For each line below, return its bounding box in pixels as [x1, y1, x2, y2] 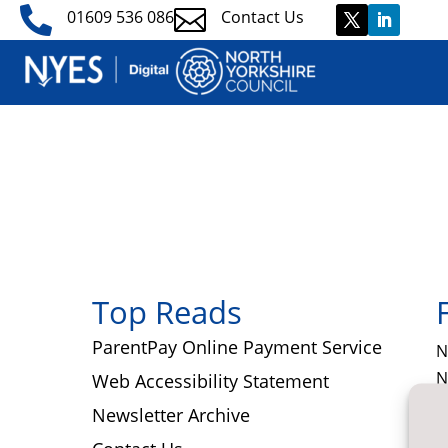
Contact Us [221, 6, 305, 28]
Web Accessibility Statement [92, 368, 329, 393]
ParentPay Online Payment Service [92, 334, 382, 359]
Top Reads [92, 290, 242, 333]
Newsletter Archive [92, 402, 250, 427]
